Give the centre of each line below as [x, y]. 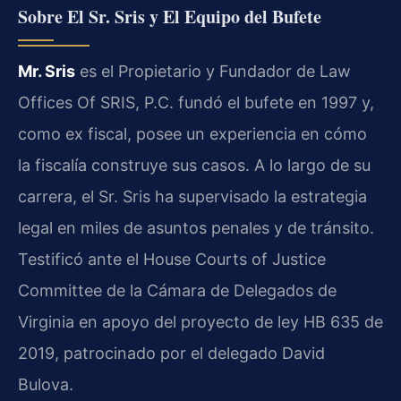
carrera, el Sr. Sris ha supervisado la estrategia [192, 196]
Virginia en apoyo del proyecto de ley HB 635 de [200, 321]
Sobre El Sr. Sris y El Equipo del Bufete [170, 16]
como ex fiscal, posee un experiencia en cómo [192, 133]
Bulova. [46, 384]
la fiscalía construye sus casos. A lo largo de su [194, 165]
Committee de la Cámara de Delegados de [177, 290]
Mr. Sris [47, 71]
